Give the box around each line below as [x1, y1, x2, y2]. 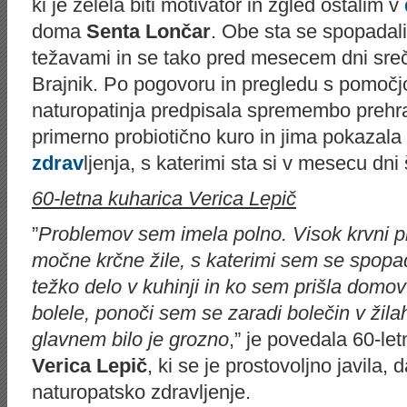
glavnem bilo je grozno [32, 328, 229, 351]
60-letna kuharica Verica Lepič [32, 187, 296, 210]
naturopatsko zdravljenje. [32, 381, 251, 403]
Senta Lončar [81, 20, 211, 43]
